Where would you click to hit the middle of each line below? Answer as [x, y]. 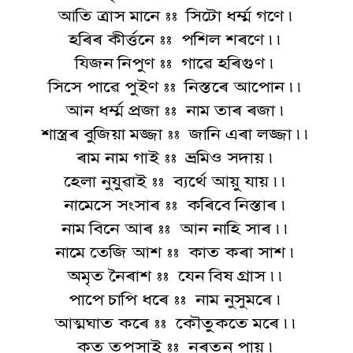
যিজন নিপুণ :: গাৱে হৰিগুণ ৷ [176, 63]
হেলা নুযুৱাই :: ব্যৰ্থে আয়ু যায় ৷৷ [176, 181]
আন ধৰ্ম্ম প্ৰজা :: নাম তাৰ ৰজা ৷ [176, 110]
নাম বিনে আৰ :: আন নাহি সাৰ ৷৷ [176, 229]
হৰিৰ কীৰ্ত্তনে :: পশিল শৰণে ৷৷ [176, 39]
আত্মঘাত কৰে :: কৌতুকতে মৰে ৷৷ [176, 323]
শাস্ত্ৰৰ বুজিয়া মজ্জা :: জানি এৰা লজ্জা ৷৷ [176, 134]
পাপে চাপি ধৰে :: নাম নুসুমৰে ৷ [176, 299]
